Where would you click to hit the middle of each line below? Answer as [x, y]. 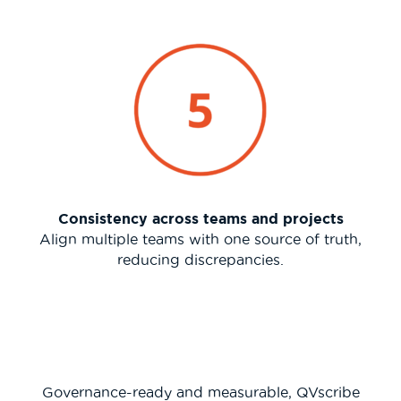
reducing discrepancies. [200, 259]
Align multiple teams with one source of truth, [200, 239]
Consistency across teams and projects [200, 218]
